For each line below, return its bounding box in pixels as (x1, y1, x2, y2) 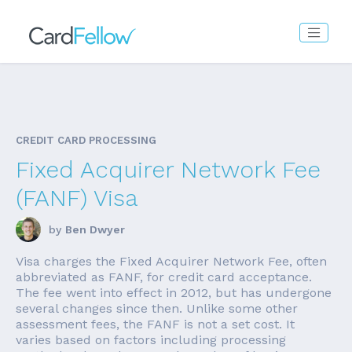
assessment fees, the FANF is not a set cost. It (16, 317, 295, 332)
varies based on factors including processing (16, 332, 286, 347)
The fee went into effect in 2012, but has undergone (16, 285, 332, 300)
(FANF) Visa (16, 184, 137, 211)
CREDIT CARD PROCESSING (16, 134, 156, 146)
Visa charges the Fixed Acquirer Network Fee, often (16, 254, 327, 269)
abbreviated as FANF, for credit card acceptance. (16, 269, 312, 284)
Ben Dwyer (65, 223, 125, 236)
